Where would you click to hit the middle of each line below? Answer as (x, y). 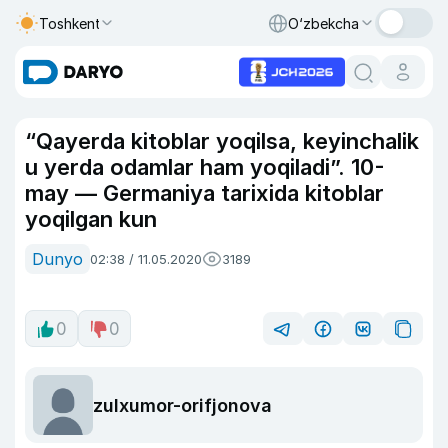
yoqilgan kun (91, 219)
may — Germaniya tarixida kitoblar (204, 193)
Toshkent (70, 23)
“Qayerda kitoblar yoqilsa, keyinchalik (222, 141)
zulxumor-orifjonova (182, 405)
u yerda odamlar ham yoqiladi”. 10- (205, 167)
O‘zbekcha (323, 23)
